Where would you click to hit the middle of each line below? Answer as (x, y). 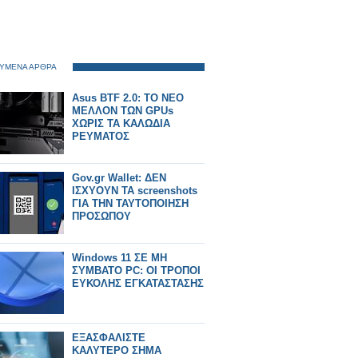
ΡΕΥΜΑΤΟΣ (101, 136)
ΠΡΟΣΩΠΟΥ (101, 216)
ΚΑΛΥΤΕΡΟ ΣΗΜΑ (117, 350)
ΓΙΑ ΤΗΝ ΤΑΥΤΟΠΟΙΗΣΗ (130, 203)
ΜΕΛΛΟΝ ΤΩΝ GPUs (123, 111)
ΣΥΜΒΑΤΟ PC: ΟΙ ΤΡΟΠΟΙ (136, 270)
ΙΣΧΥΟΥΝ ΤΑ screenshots (135, 191)
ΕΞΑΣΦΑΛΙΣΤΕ (109, 338)
